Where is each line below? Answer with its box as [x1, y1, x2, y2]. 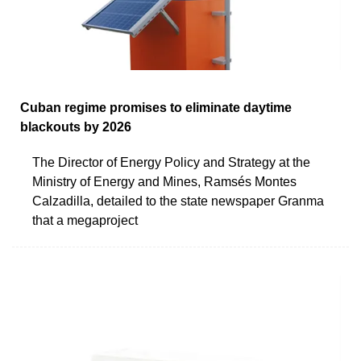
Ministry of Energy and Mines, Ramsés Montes [32, 174, 297, 189]
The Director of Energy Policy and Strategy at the [32, 155, 310, 169]
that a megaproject [32, 213, 138, 227]
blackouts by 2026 [20, 119, 131, 134]
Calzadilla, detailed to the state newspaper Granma [32, 193, 324, 208]
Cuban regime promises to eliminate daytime [20, 100, 292, 114]
